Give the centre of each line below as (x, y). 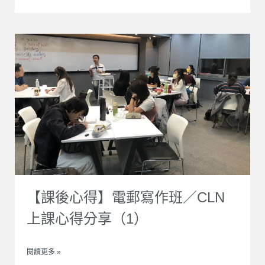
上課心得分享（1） (87, 218)
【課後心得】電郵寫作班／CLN (126, 197)
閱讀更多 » (44, 252)
